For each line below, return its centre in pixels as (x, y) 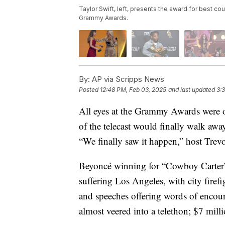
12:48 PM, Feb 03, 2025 (133, 89)
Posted (89, 89)
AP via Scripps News (127, 79)
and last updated (192, 89)
